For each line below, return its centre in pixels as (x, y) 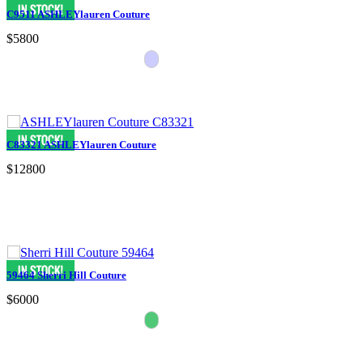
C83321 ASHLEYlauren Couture (81, 144)
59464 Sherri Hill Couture (66, 275)
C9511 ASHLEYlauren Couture (78, 14)
